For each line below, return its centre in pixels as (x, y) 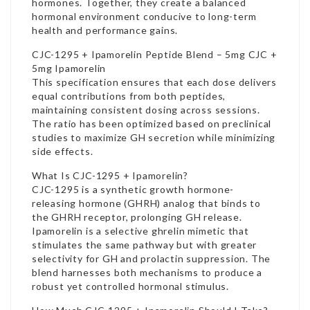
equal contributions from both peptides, (129, 96)
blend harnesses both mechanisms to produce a (147, 272)
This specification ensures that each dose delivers (154, 82)
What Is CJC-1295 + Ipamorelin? (110, 175)
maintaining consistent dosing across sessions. (146, 110)
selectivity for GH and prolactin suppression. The (152, 258)
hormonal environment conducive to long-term (144, 16)
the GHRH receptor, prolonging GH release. (137, 217)
